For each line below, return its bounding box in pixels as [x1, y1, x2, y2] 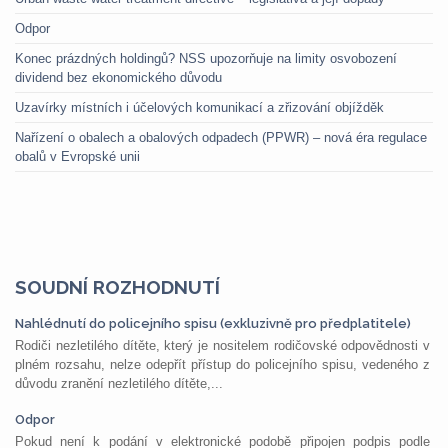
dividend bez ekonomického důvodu [15, 70, 222, 85]
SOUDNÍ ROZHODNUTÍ [15, 276, 220, 298]
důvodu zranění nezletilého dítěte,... [15, 376, 223, 391]
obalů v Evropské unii [15, 149, 140, 164]
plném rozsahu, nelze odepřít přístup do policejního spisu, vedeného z [15, 357, 430, 372]
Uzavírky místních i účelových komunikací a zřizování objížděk [15, 100, 384, 115]
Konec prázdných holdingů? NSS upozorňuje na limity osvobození [15, 51, 397, 66]
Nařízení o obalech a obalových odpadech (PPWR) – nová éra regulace [15, 130, 427, 145]
